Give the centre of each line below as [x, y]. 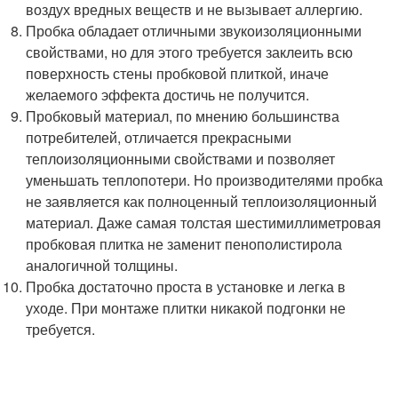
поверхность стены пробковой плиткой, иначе [178, 74]
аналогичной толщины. [102, 266]
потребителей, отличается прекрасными [159, 138]
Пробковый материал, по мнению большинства [183, 116]
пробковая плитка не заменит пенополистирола [184, 244]
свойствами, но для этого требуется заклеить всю [190, 52]
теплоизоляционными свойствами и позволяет [181, 159]
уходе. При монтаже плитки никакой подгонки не [186, 308]
